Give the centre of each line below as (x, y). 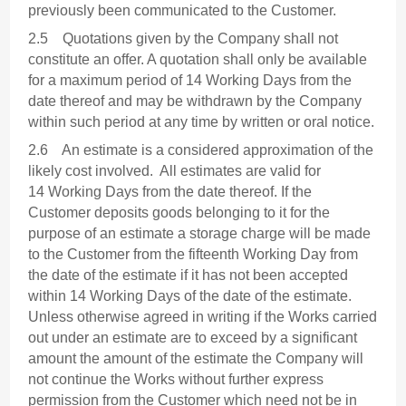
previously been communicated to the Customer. (183, 11)
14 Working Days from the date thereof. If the (170, 192)
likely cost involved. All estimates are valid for (175, 171)
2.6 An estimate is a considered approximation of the (201, 150)
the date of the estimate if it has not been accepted (188, 275)
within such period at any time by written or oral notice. (202, 122)
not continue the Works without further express (176, 380)
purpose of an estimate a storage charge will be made (200, 234)
